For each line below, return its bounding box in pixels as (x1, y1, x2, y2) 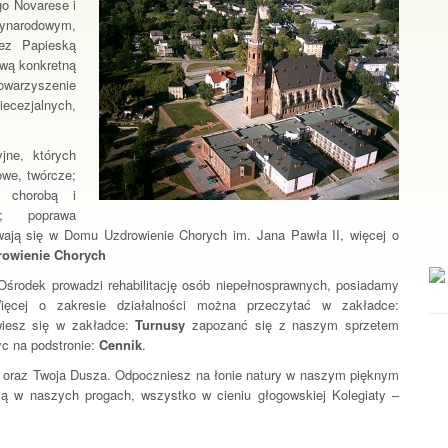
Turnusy (135, 315, 186, 334)
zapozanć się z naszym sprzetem (185, 315, 400, 334)
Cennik (99, 335, 142, 354)
